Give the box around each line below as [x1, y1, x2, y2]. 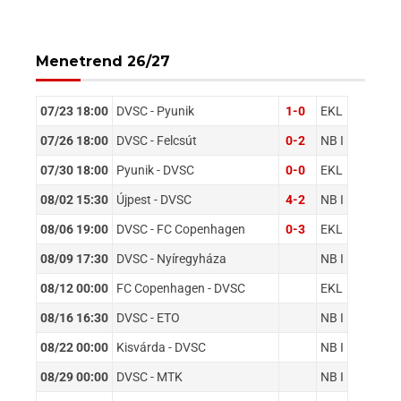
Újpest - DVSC [116, 192, 192, 207]
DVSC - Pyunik [116, 103, 194, 118]
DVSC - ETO [116, 310, 180, 325]
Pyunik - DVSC [116, 162, 194, 177]
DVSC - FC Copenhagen [116, 221, 245, 236]
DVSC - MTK [116, 369, 183, 384]
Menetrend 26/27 [36, 52, 170, 70]
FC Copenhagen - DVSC [116, 280, 245, 295]
